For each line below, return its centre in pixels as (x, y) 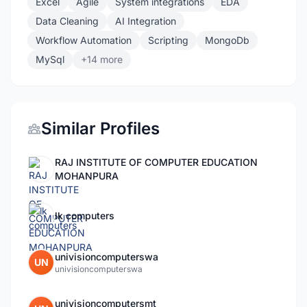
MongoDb (227, 40)
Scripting (168, 40)
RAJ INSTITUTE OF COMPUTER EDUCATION (156, 162)
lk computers (85, 216)
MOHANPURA (87, 176)
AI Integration (146, 21)
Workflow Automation (84, 40)
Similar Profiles (100, 128)
